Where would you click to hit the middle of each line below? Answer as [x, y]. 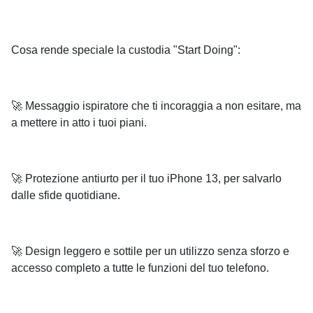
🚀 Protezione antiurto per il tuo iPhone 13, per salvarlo [146, 178]
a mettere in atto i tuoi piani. [79, 122]
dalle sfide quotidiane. [66, 195]
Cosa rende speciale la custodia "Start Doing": [126, 50]
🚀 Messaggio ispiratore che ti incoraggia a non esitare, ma [156, 105]
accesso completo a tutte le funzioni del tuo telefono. [140, 268]
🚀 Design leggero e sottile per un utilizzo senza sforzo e [150, 251]
